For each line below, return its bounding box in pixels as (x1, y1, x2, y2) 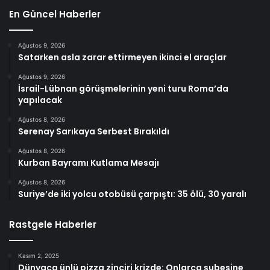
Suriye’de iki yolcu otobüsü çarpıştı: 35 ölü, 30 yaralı (18, 188, 246, 201)
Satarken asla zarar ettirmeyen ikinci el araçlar (18, 51, 227, 64)
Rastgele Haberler (9, 218, 96, 231)
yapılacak (18, 94, 62, 107)
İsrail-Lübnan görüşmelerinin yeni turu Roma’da (18, 83, 228, 95)
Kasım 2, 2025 (18, 252, 59, 260)
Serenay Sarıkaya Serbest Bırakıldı (18, 125, 169, 138)
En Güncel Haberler (9, 8, 101, 21)
